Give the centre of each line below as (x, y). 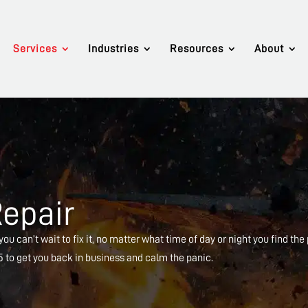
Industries (113, 49)
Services (35, 49)
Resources (196, 49)
